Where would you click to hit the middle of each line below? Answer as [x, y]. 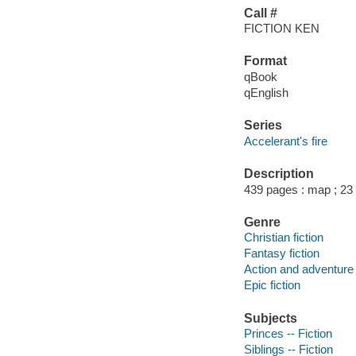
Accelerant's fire [285, 141]
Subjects [270, 318]
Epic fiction [272, 285]
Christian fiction [283, 238]
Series [263, 126]
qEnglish [266, 92]
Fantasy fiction [281, 253]
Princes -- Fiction [288, 334]
